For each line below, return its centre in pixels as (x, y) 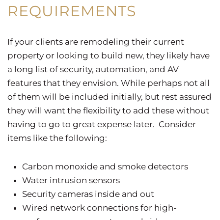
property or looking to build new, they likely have (109, 55)
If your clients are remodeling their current (96, 41)
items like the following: (57, 138)
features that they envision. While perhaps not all (109, 83)
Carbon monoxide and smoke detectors (105, 166)
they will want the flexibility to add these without (108, 110)
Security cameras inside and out (88, 194)
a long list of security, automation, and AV (93, 69)
